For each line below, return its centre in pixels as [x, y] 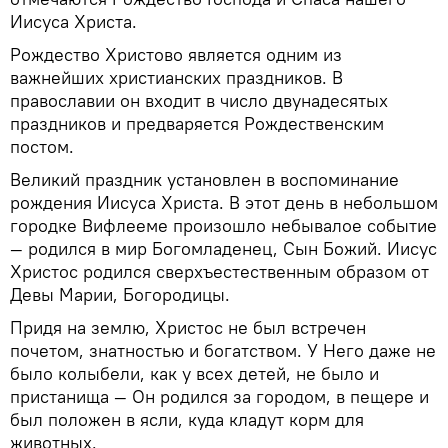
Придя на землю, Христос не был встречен [188, 327]
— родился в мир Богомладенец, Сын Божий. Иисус [223, 248]
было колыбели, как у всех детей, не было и [194, 373]
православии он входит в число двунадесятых [199, 100]
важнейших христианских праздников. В [176, 77]
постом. [42, 146]
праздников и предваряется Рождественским [197, 123]
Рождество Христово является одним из [176, 54]
